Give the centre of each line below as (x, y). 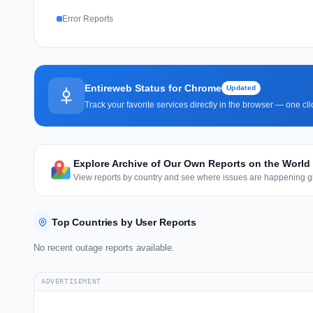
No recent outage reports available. (104, 247)
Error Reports (88, 19)
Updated (241, 87)
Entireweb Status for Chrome (153, 88)
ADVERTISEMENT (71, 281)
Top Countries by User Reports (124, 222)
